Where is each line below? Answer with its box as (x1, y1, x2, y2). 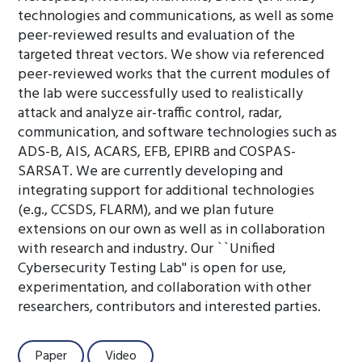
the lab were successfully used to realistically (18, 82, 304, 106)
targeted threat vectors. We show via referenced (18, 44, 325, 67)
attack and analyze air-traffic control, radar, (18, 102, 283, 125)
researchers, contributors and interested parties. (18, 296, 322, 319)
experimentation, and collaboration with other (18, 276, 312, 300)
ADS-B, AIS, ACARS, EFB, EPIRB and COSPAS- (18, 141, 297, 164)
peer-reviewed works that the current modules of (18, 63, 331, 86)
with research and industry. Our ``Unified (18, 238, 276, 261)
